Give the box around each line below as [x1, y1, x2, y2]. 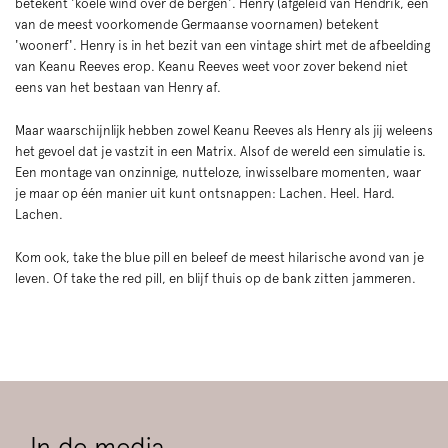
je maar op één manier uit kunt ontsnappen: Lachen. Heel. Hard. [15, 185, 395, 201]
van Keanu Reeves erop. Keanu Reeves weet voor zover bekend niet [15, 59, 408, 74]
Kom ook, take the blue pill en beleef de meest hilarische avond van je [15, 249, 424, 265]
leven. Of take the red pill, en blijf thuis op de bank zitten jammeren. [15, 270, 419, 286]
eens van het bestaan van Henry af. [15, 80, 224, 95]
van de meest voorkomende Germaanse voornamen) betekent [15, 17, 379, 32]
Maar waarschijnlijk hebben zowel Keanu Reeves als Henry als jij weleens [15, 122, 433, 138]
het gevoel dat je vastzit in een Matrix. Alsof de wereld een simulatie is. [15, 143, 426, 159]
